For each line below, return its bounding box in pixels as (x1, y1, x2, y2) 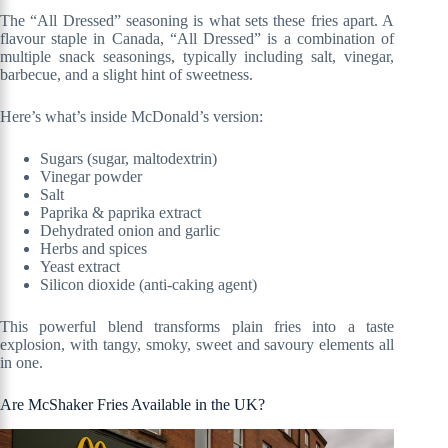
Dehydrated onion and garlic (40, 222, 220, 240)
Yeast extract (40, 258, 120, 276)
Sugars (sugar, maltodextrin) (40, 150, 217, 168)
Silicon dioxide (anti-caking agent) (40, 276, 257, 294)
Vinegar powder (40, 168, 142, 186)
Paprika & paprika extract (40, 204, 201, 222)
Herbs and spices (40, 240, 147, 258)
